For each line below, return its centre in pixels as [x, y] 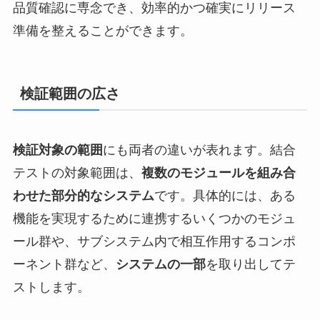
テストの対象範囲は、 [77, 173]
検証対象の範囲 [57, 150]
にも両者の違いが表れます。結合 [199, 150]
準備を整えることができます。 [102, 30]
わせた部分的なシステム [83, 196]
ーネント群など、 [64, 265]
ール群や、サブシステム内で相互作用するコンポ [154, 242]
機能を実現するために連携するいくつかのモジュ [154, 219]
